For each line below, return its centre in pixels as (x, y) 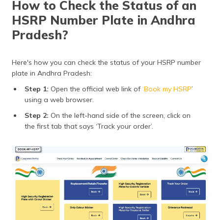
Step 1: (37, 89)
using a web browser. (59, 100)
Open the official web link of (96, 89)
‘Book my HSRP (167, 89)
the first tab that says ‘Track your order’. (89, 126)
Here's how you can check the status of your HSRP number (106, 63)
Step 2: (37, 116)
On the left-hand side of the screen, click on (120, 116)
